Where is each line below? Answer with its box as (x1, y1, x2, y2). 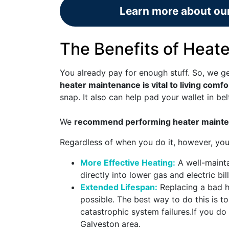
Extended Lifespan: (80, 182, 157, 193)
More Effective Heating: (80, 157, 175, 168)
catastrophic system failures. (80, 207, 192, 217)
